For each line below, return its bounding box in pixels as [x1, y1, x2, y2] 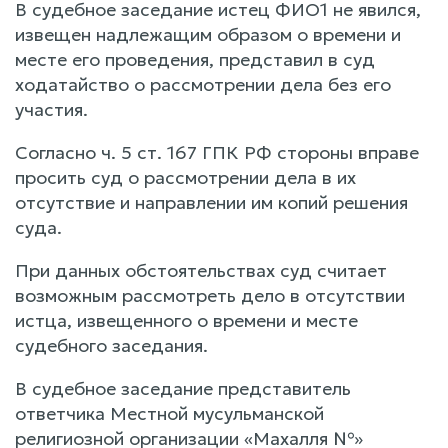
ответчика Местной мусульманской [15, 401, 324, 425]
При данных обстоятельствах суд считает [15, 258, 387, 282]
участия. [15, 97, 88, 121]
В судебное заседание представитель [15, 376, 351, 400]
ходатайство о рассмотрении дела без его [15, 72, 391, 96]
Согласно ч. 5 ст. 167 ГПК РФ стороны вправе [15, 140, 419, 164]
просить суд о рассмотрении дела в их [15, 165, 356, 189]
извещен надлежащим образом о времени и [15, 22, 401, 46]
